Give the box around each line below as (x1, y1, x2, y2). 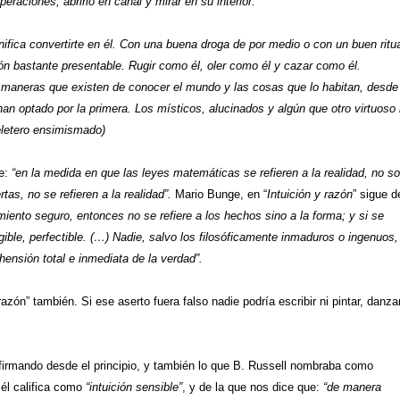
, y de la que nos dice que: (182, 379, 323, 394)
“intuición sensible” (86, 379, 182, 394)
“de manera (323, 379, 381, 394)
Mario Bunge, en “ (175, 187, 267, 201)
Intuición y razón (267, 187, 353, 201)
